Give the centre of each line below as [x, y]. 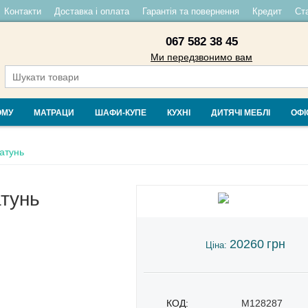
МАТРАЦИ [54, 113]
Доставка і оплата [91, 11]
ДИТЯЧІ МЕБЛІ [241, 113]
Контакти [22, 11]
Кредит [267, 11]
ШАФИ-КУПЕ [121, 113]
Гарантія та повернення [190, 11]
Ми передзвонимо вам [202, 57]
